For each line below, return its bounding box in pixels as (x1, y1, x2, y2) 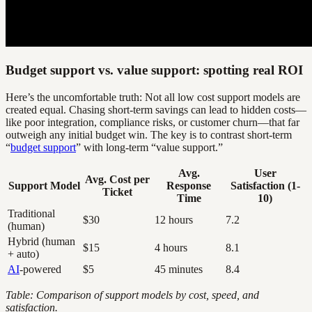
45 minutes (155, 263, 203, 275)
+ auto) (8, 247, 39, 260)
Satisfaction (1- (230, 179, 300, 192)
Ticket (102, 185, 132, 198)
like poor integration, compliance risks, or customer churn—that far (6, 116, 299, 128)
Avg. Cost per (85, 173, 150, 185)
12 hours (155, 213, 193, 226)
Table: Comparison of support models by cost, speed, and (6, 288, 259, 301)
